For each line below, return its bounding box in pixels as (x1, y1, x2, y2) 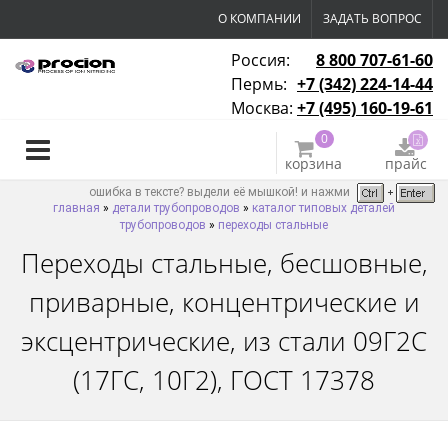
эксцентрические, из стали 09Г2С (21, 323, 427, 359)
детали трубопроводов (112, 201, 240, 215)
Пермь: (231, 73, 291, 95)
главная (53, 201, 100, 215)
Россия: (231, 49, 294, 71)
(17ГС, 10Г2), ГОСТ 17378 (73, 362, 375, 398)
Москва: (231, 97, 297, 119)
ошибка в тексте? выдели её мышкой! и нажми (89, 185, 353, 200)
